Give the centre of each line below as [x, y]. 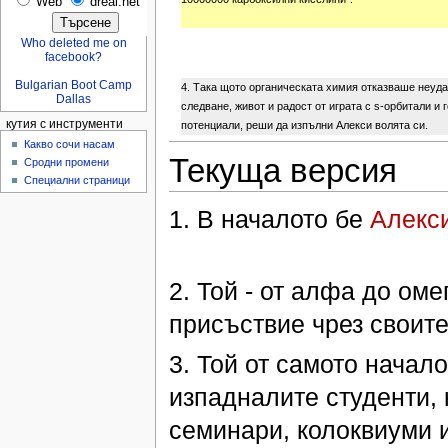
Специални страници [77, 179]
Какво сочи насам [70, 143]
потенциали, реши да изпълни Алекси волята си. [304, 124]
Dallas [74, 99]
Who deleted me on [73, 43]
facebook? [74, 57]
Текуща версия [282, 171]
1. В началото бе [269, 219]
